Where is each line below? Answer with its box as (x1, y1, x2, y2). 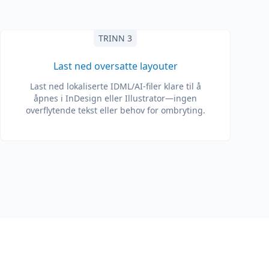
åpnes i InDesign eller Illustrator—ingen (34, 92, 197, 104)
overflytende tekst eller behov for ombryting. (25, 104, 205, 116)
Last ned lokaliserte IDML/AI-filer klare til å (29, 80, 201, 92)
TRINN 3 (98, 32, 132, 44)
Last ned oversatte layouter (53, 59, 178, 73)
